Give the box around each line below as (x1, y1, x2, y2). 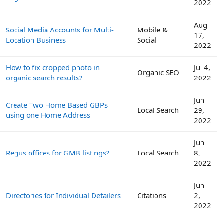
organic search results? (6, 72, 82, 82)
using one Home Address (6, 109, 90, 120)
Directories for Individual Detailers (6, 190, 121, 200)
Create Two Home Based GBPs (6, 99, 108, 109)
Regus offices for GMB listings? (6, 147, 109, 157)
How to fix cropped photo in (6, 62, 100, 72)
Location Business (6, 34, 66, 45)
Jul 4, (194, 62, 210, 72)
